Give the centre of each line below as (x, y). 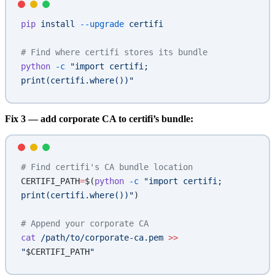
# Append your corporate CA (85, 223)
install (55, 24)
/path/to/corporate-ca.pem (99, 237)
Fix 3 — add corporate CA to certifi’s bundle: (99, 118)
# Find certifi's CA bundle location (107, 167)
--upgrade (99, 24)
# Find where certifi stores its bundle (114, 52)
